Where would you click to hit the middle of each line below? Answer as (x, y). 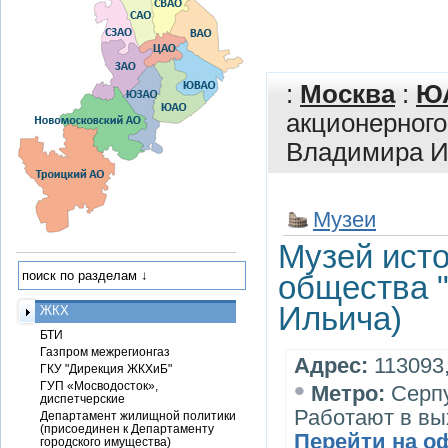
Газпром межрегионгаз (105, 351)
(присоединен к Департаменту (127, 428)
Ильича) (340, 318)
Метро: (348, 393)
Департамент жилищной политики (138, 415)
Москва (347, 94)
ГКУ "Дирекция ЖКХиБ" (106, 368)
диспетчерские (82, 398)
